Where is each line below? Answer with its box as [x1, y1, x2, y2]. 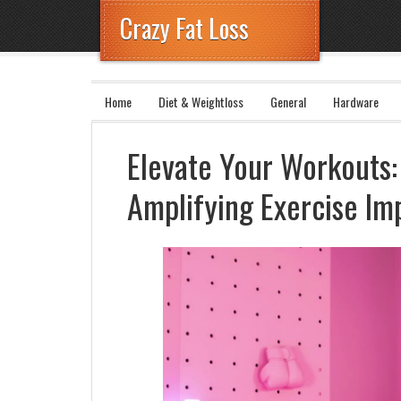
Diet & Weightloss [158, 92, 243, 111]
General [270, 92, 306, 111]
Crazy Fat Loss [120, 10, 249, 47]
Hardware [333, 92, 379, 111]
